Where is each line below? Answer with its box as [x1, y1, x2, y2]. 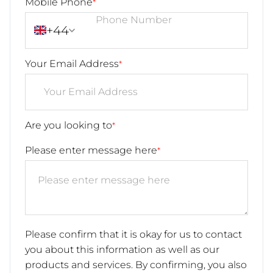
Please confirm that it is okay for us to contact [25, 228, 242, 240]
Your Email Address [25, 57, 119, 69]
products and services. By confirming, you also [25, 258, 247, 271]
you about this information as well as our [25, 243, 219, 255]
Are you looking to [25, 119, 112, 131]
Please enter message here [25, 144, 157, 156]
